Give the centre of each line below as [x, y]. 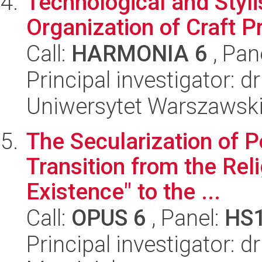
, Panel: [185, 218]
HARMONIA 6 [139, 54]
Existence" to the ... [123, 192]
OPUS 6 [109, 218]
